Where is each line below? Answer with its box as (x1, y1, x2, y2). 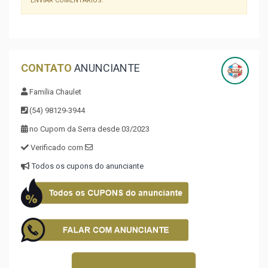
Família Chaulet (28, 87, 81, 96)
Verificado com (29, 143, 85, 152)
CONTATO (21, 62, 72, 74)
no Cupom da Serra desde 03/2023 (28, 124, 150, 133)
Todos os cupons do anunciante (32, 162, 144, 170)
